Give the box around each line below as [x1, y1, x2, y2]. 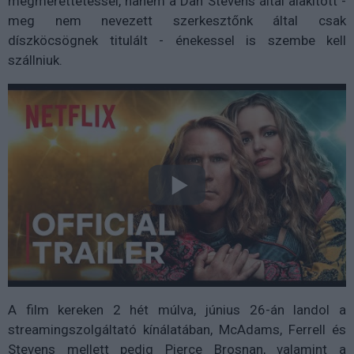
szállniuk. [8, 52, 62, 68]
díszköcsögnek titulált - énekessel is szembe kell [8, 32, 346, 48]
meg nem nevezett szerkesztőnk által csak [8, 13, 346, 28]
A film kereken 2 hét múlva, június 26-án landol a [8, 301, 346, 318]
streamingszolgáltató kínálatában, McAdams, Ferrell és [8, 321, 346, 337]
